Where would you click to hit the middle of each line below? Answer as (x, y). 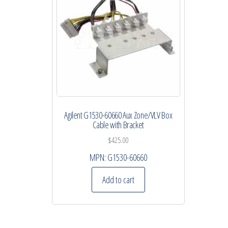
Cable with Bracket (118, 124)
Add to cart (118, 180)
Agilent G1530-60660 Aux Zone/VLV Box (118, 115)
